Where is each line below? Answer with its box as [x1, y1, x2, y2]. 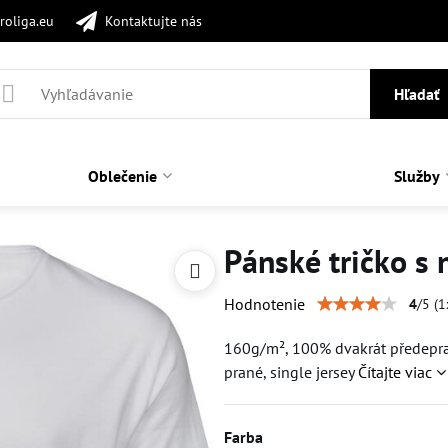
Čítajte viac [357, 362, 432, 382]
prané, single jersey [223, 362, 358, 382]
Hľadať [393, 84, 440, 104]
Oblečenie [88, 166, 158, 186]
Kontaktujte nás [104, 11, 202, 30]
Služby [394, 166, 441, 186]
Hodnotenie [223, 294, 305, 314]
